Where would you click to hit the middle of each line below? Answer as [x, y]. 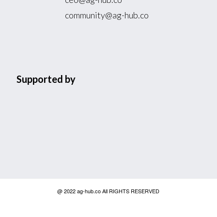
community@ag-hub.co [107, 15]
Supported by [46, 79]
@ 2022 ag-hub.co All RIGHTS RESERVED [108, 191]
